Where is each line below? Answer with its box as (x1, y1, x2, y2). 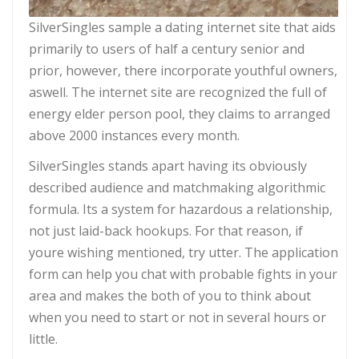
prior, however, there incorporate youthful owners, (29, 62, 337, 80)
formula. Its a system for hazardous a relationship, (29, 200, 333, 219)
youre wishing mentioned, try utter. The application (29, 244, 338, 262)
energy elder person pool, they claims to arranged (29, 105, 330, 123)
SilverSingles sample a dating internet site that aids (29, 18, 336, 37)
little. (29, 330, 58, 349)
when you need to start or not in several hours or (29, 309, 326, 327)
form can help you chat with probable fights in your (29, 265, 337, 284)
